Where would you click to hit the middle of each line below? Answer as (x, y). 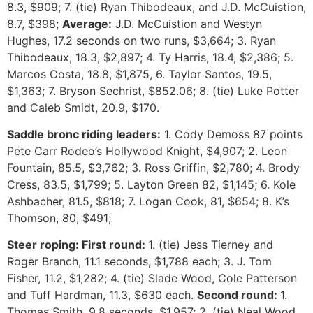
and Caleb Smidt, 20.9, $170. (83, 107)
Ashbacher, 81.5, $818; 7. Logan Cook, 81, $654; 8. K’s (148, 202)
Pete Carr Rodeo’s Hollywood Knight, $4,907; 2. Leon (147, 151)
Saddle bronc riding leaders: (84, 134)
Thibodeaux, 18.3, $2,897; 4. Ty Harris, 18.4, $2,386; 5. (150, 57)
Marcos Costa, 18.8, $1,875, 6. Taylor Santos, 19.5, (139, 74)
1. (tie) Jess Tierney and (211, 245)
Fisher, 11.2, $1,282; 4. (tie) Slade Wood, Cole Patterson (152, 278)
